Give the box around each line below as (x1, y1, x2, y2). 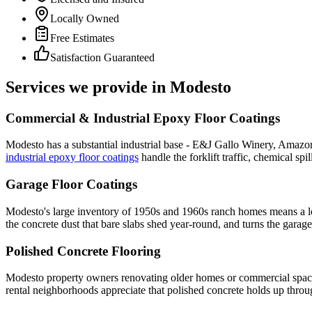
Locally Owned (50, 12, 119, 24)
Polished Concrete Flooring (6, 243, 161, 258)
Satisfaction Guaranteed (50, 51, 155, 63)
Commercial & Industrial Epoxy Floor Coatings (6, 110, 280, 125)
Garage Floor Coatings (6, 177, 137, 192)
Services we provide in (6, 77, 170, 96)
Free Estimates (50, 31, 114, 44)
